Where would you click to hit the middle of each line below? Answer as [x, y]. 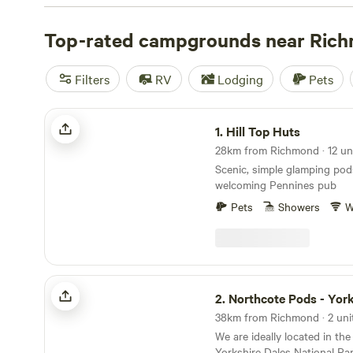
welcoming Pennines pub [276, 184]
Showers [299, 206]
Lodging [240, 79]
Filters [92, 79]
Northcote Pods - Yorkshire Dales [125, 281]
